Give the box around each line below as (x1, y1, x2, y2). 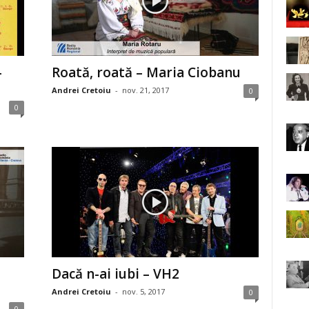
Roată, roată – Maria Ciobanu (51, 63, 241, 81)
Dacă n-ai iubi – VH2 (51, 265, 179, 283)
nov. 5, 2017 (121, 286, 165, 297)
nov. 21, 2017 (121, 85, 169, 95)
